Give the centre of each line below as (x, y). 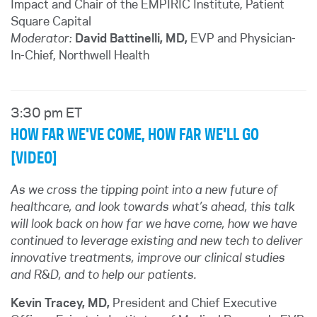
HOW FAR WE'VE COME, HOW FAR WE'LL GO (135, 135)
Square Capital (51, 22)
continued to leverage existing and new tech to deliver (157, 241)
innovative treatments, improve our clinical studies (148, 258)
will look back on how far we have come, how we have (154, 224)
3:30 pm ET (46, 114)
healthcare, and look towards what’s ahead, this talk (153, 207)
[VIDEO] (34, 158)
